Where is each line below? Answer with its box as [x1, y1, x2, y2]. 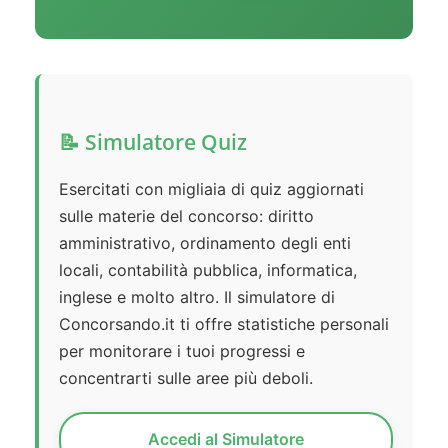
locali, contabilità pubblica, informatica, [59, 260, 357, 281]
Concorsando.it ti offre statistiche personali [59, 314, 389, 335]
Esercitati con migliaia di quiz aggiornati [59, 179, 364, 200]
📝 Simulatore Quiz [59, 128, 247, 157]
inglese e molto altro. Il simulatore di [59, 287, 335, 308]
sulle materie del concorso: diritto [59, 206, 314, 227]
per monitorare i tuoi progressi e [59, 341, 305, 362]
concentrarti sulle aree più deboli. [59, 368, 313, 389]
